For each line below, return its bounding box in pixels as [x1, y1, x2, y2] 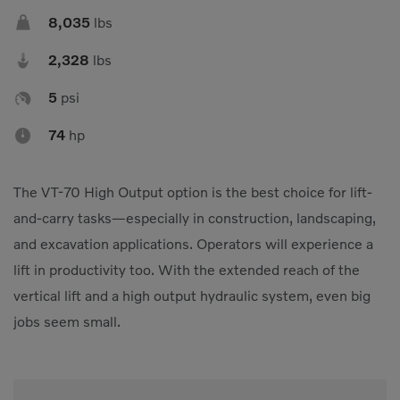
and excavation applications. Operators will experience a [13, 235, 373, 254]
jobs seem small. [13, 312, 121, 331]
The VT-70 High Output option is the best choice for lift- [13, 183, 372, 202]
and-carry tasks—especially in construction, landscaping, [13, 209, 376, 228]
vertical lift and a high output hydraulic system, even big [13, 287, 371, 305]
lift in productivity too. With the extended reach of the [13, 261, 360, 279]
